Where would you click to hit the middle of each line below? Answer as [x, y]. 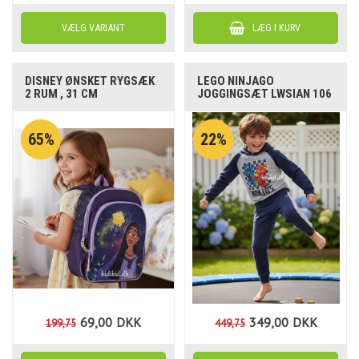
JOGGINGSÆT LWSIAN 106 [265, 94]
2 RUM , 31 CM [62, 94]
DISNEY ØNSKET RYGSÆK [90, 81]
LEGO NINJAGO [236, 81]
